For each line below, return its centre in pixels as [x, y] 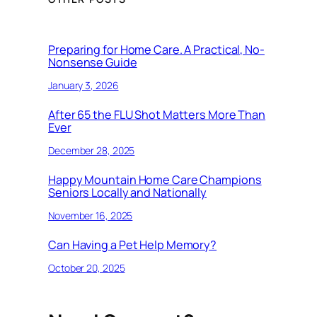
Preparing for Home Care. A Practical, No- [156, 50]
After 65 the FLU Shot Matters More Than [157, 115]
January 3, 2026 [83, 85]
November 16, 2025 [91, 215]
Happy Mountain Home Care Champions [155, 180]
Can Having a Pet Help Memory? [133, 245]
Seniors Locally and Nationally [127, 193]
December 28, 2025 [92, 150]
